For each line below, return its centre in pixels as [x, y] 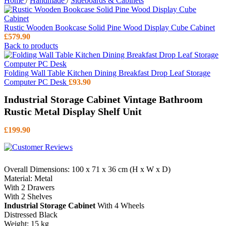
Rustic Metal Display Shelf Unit [73, 112]
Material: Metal [28, 179]
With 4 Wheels [120, 206]
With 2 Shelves [28, 197]
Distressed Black [31, 215]
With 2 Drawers [29, 188]
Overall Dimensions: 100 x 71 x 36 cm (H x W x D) [87, 169]
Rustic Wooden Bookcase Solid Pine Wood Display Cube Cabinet [109, 27]
